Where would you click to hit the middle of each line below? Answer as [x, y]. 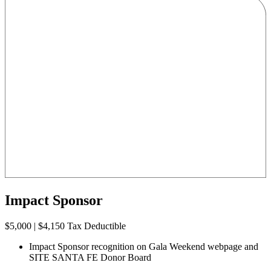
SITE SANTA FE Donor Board [90, 258]
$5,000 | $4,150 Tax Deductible [65, 226]
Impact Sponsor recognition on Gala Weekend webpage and [144, 247]
